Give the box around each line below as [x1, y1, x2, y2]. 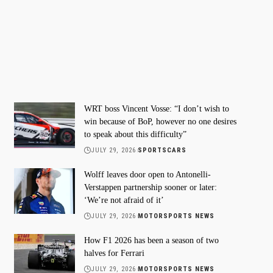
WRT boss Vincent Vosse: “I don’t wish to [83, 104, 229, 113]
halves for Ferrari [83, 248, 144, 258]
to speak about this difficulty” [83, 129, 186, 139]
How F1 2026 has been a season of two [83, 235, 219, 245]
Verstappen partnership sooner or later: [83, 182, 217, 192]
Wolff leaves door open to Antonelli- [83, 169, 211, 179]
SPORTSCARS [138, 146, 187, 154]
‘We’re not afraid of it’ [83, 195, 164, 205]
